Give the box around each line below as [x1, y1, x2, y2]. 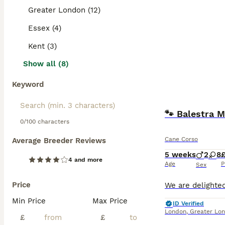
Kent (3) [28, 42, 57, 51]
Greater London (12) [28, 6, 100, 15]
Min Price [12, 196, 46, 205]
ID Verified [173, 200, 204, 207]
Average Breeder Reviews [12, 136, 106, 145]
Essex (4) [28, 24, 61, 33]
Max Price [92, 196, 128, 205]
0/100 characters [20, 118, 69, 125]
